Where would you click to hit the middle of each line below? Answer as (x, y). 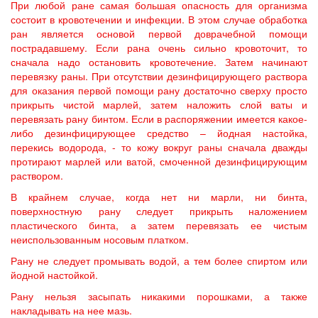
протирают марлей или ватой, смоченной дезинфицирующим (159, 161)
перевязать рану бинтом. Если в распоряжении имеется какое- (159, 119)
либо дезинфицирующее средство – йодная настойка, (159, 133)
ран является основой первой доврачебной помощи (159, 33)
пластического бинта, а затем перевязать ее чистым (159, 225)
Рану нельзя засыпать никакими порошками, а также (159, 296)
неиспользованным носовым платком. (100, 239)
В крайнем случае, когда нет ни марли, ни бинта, (159, 197)
